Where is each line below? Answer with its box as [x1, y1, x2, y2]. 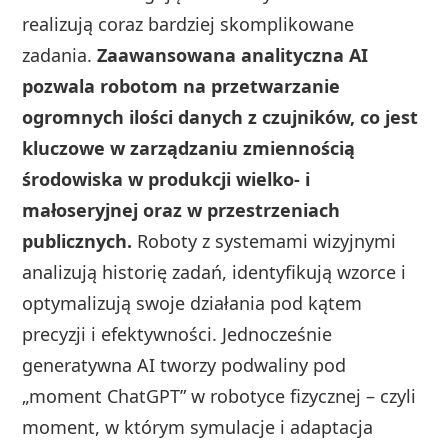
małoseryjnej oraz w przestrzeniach [22, 198, 341, 223]
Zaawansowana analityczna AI [97, 43, 369, 68]
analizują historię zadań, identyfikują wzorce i [22, 260, 407, 285]
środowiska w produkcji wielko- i [22, 167, 311, 192]
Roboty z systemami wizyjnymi [132, 229, 397, 254]
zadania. [22, 43, 98, 68]
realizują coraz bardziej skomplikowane [22, 12, 355, 37]
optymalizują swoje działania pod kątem [22, 291, 363, 316]
